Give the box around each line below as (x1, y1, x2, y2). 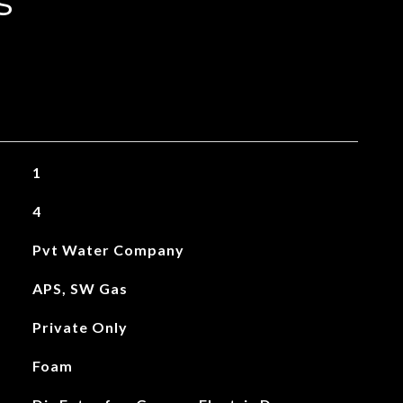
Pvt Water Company (31, 241, 184, 258)
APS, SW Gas (31, 280, 128, 297)
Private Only (31, 318, 128, 336)
